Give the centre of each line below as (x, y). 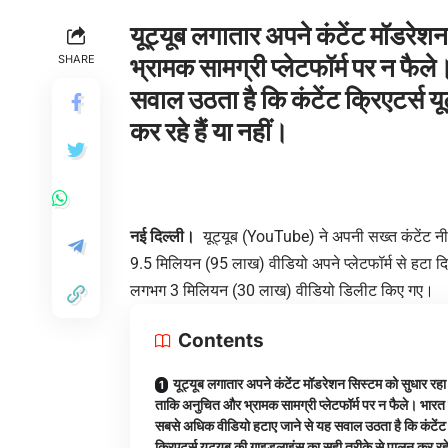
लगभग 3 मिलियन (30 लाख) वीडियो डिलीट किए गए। (282, 291)
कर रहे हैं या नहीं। (209, 132)
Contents (221, 341)
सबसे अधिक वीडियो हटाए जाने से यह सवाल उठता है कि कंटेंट (300, 426)
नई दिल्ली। (162, 237)
